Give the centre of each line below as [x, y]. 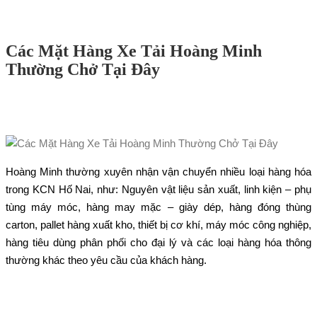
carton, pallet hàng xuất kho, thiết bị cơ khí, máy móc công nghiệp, [158, 224]
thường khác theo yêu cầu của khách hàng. [106, 260]
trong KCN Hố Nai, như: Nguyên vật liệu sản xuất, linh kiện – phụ [158, 189]
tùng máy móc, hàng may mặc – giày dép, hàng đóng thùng [158, 207]
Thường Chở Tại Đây [83, 69]
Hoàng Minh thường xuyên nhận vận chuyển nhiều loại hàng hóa [158, 171]
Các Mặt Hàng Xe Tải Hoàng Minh [134, 51]
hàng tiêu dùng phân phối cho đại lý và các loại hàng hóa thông [158, 242]
